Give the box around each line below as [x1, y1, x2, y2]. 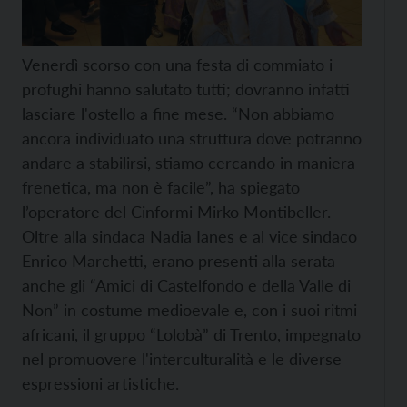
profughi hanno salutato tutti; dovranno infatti [22, 78, 350, 99]
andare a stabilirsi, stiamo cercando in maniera [22, 152, 355, 173]
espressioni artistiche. [22, 372, 179, 393]
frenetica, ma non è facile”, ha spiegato [22, 176, 300, 197]
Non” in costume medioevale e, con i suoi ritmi [22, 299, 357, 320]
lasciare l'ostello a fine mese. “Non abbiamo [22, 103, 334, 124]
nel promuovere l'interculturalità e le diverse [22, 348, 342, 369]
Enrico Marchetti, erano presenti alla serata [22, 250, 335, 271]
